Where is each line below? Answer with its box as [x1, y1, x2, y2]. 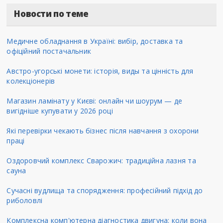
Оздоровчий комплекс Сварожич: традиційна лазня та [6, 155, 196, 165]
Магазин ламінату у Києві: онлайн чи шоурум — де [6, 96, 183, 106]
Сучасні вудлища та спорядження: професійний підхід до [6, 185, 203, 195]
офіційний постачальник [6, 46, 92, 56]
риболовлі [6, 195, 43, 205]
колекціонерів [6, 76, 55, 86]
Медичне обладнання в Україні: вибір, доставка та [6, 36, 183, 46]
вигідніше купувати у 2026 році [6, 106, 113, 115]
